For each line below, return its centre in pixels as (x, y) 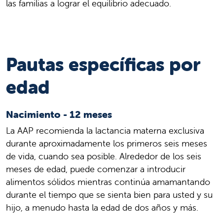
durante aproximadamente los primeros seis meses (107, 144)
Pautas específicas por (103, 65)
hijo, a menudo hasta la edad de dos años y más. (102, 208)
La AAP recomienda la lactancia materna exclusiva (105, 131)
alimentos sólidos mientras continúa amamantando (108, 182)
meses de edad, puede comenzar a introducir (96, 169)
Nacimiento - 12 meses (59, 114)
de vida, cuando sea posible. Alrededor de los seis (104, 156)
